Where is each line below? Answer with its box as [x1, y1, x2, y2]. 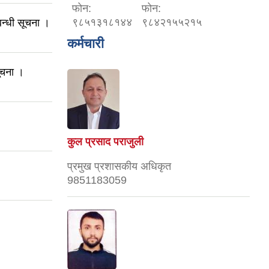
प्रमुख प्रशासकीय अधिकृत [67, 160, 171, 172]
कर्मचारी [67, 35, 104, 51]
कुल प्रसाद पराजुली [67, 135, 144, 148]
